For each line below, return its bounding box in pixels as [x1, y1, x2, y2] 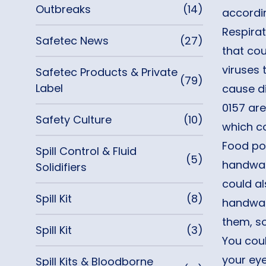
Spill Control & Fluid [36, 144, 137, 159]
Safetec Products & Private [36, 65, 178, 80]
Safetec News [36, 33, 109, 48]
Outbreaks [36, 2, 91, 17]
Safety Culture [36, 112, 112, 127]
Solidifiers [36, 160, 87, 175]
